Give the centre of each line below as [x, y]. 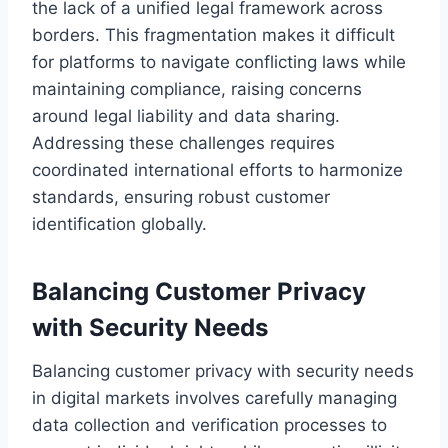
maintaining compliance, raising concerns [197, 88]
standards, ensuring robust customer [181, 196]
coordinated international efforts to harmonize [217, 169]
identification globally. [119, 223]
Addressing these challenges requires [183, 142]
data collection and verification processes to [209, 424]
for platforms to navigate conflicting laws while [219, 61]
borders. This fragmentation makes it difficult [213, 34]
